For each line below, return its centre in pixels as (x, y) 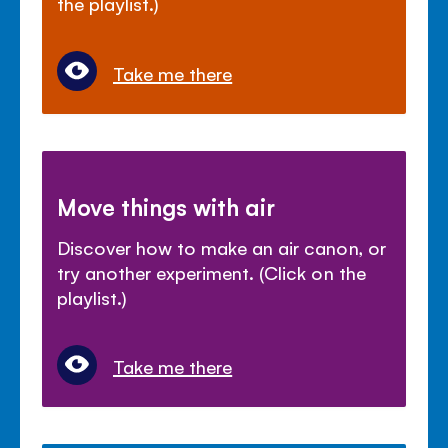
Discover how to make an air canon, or (221, 246)
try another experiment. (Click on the (211, 271)
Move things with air (166, 205)
